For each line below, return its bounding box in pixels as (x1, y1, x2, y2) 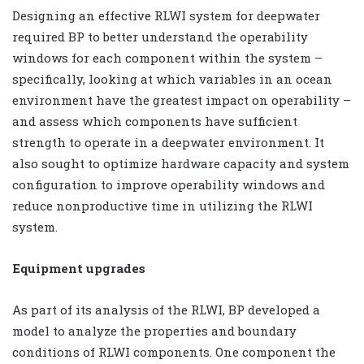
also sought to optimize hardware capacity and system (12, 154, 349, 171)
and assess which (12, 112, 122, 129)
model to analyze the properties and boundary (12, 322, 297, 339)
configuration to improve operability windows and (12, 175, 325, 193)
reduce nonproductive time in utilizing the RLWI (12, 197, 313, 214)
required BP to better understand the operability (12, 28, 308, 45)
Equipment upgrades (12, 259, 145, 276)
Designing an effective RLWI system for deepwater (12, 6, 320, 24)
